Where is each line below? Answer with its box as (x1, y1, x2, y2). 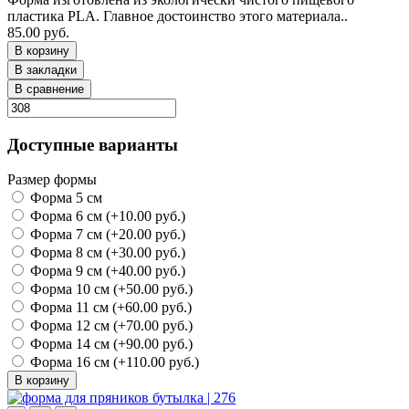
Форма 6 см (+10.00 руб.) (26, 208, 185, 225)
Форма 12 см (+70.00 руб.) (26, 318, 193, 334)
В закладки (15, 63, 77, 77)
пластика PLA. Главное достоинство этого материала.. (7, 8, 348, 24)
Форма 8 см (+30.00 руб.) (26, 245, 185, 261)
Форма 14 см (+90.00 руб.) (26, 336, 193, 352)
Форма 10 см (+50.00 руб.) (26, 281, 193, 298)
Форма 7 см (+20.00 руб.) (26, 226, 185, 243)
